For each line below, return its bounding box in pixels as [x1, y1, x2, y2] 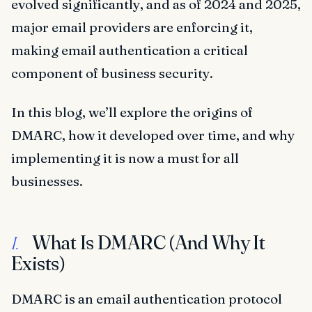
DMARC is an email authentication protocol [11, 290, 282, 307]
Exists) [11, 251, 65, 275]
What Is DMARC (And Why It [28, 230, 265, 254]
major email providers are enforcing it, [11, 18, 253, 36]
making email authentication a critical [11, 41, 248, 58]
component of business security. [11, 64, 213, 81]
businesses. [11, 172, 83, 189]
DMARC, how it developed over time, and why [11, 126, 295, 143]
